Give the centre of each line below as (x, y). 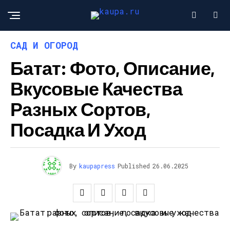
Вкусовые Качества (96, 88)
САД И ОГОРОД (44, 45)
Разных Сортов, (80, 109)
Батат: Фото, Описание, (113, 68)
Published (134, 166)
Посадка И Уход (78, 129)
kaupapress (97, 166)
